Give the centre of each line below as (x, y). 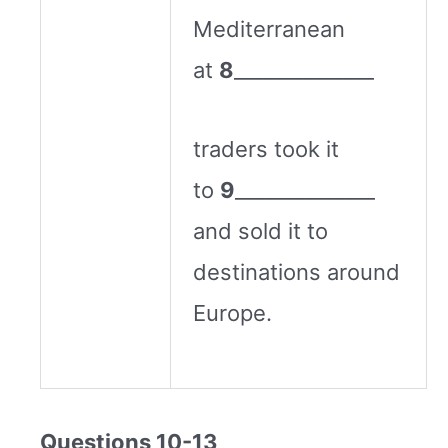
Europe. (232, 313)
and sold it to (260, 231)
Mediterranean (269, 28)
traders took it (266, 149)
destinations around (296, 272)
